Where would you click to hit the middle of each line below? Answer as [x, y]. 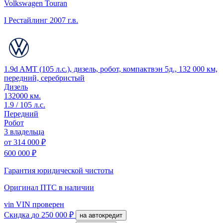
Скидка [18, 215]
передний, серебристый [44, 78]
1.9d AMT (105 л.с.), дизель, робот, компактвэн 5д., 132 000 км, [111, 69]
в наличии [76, 187]
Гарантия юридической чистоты [59, 170]
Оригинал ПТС [31, 187]
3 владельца [24, 131]
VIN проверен [39, 204]
